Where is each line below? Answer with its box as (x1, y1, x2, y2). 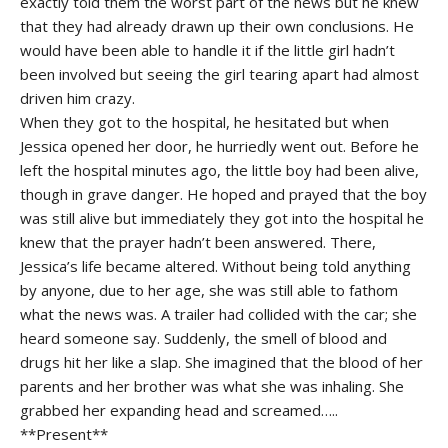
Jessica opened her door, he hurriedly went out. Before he (20, 135, 419, 156)
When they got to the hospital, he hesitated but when (20, 111, 389, 132)
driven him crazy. (20, 87, 135, 108)
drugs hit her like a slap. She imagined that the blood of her (20, 351, 423, 372)
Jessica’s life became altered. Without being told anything (20, 255, 411, 276)
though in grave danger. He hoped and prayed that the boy (20, 183, 427, 204)
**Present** (20, 423, 108, 444)
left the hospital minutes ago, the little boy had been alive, (20, 159, 419, 180)
